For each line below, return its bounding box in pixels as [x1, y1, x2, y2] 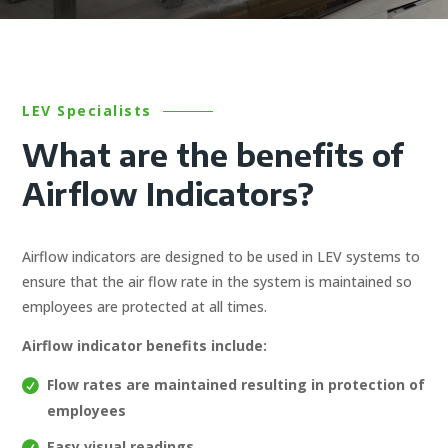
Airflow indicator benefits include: [22, 335, 268, 355]
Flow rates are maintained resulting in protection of [47, 374, 426, 394]
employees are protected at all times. [22, 296, 268, 316]
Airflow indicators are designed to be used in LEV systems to [22, 246, 421, 266]
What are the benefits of [22, 135, 404, 174]
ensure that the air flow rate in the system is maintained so [22, 271, 413, 291]
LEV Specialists [22, 100, 152, 120]
